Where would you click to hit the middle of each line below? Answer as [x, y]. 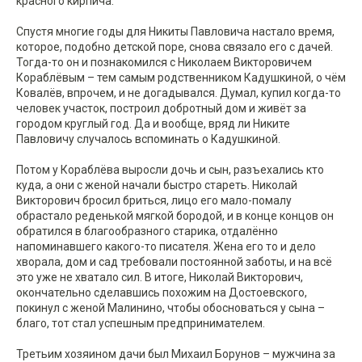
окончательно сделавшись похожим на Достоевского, [162, 293]
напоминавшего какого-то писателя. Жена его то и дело [166, 247]
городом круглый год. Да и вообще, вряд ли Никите [153, 124]
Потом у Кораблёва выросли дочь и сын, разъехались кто [170, 170]
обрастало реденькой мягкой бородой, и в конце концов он [175, 216]
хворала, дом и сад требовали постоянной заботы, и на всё [174, 262]
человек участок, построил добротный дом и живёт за [161, 109]
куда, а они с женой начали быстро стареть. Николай [157, 185]
